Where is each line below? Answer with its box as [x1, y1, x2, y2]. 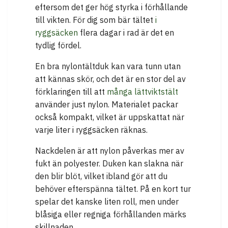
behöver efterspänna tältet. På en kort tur [35, 184, 191, 194]
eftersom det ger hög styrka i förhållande [35, 2, 188, 13]
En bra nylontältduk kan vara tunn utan [35, 61, 181, 72]
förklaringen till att [35, 87, 107, 97]
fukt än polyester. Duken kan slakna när [35, 158, 183, 169]
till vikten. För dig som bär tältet [35, 15, 155, 25]
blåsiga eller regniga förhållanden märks [35, 209, 186, 220]
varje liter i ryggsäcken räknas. [35, 125, 148, 135]
